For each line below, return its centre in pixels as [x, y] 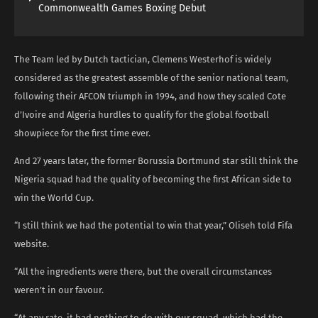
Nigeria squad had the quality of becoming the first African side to [153, 179]
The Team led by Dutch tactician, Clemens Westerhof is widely [143, 59]
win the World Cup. [54, 197]
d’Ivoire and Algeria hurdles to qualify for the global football [142, 114]
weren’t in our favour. [59, 290]
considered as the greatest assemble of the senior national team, [151, 77]
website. [32, 243]
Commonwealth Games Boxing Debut [122, 8]
